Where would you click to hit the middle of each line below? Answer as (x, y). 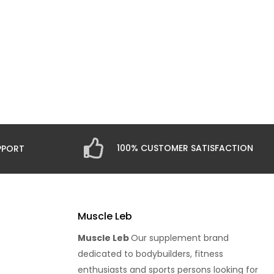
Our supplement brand (180, 238)
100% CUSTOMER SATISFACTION (185, 148)
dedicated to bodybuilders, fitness (150, 254)
